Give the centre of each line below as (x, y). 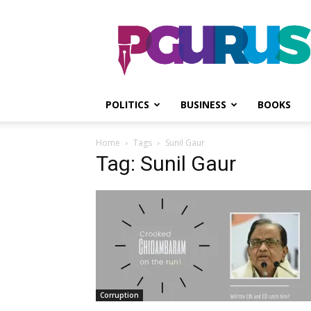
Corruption (119, 295)
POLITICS (127, 104)
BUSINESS (203, 104)
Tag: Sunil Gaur (166, 163)
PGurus (229, 26)
